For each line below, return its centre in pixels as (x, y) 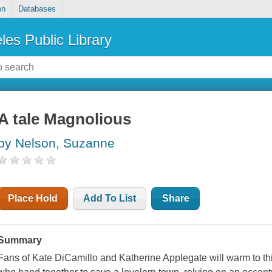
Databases (37, 9)
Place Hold (33, 199)
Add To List (110, 199)
